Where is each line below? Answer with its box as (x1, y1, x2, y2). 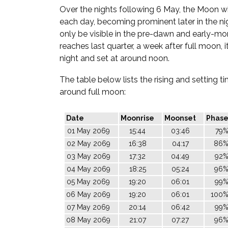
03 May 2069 (66, 152, 110, 160)
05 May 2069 (67, 178, 110, 186)
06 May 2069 (66, 190, 110, 198)
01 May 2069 (67, 127, 110, 135)
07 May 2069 (67, 203, 110, 211)
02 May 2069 (66, 139, 110, 148)
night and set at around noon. (60, 53, 169, 63)
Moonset (164, 114, 196, 122)
